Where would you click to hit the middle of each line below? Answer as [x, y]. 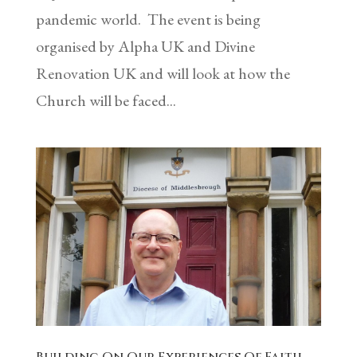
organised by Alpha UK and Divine [145, 47]
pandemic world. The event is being [148, 20]
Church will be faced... [106, 101]
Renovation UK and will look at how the [163, 74]
